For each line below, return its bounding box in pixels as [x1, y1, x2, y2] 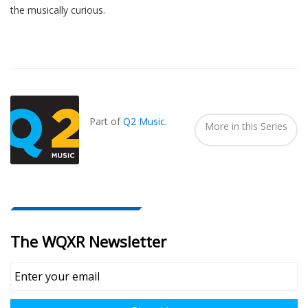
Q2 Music [123, 114, 165, 128]
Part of [89, 114, 123, 128]
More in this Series [205, 119, 287, 133]
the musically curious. [10, 3, 105, 17]
